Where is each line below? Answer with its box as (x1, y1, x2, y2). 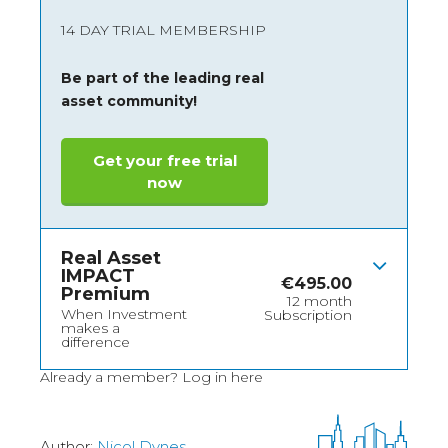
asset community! (61, 92, 197, 111)
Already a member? (40, 368, 182, 387)
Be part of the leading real (61, 69, 264, 88)
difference (61, 333, 130, 352)
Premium (61, 283, 150, 306)
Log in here (182, 368, 263, 387)
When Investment (61, 305, 187, 324)
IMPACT (61, 265, 135, 288)
